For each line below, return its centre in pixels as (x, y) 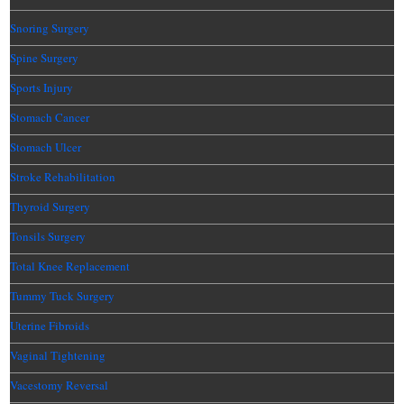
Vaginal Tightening (58, 356)
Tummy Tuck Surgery (63, 296)
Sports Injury (42, 88)
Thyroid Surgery (50, 207)
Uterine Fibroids (50, 326)
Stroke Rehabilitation (63, 177)
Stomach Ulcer (46, 147)
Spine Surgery (45, 58)
